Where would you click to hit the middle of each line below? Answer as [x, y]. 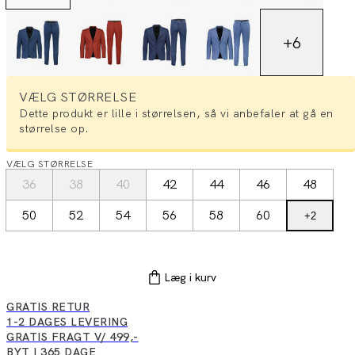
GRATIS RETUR [48, 307]
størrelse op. [54, 129]
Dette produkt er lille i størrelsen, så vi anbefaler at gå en [176, 114]
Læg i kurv [190, 278]
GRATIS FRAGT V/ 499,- [73, 337]
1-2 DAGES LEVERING [67, 322]
